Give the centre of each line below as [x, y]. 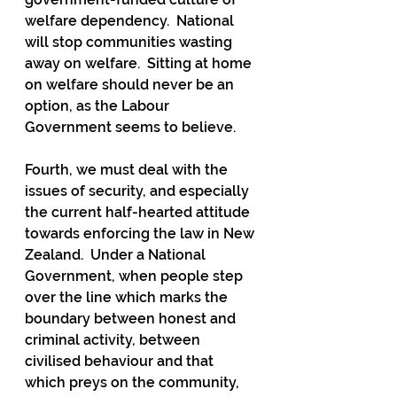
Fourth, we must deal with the [128, 169]
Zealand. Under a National [117, 254]
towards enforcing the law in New [141, 233]
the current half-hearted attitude [139, 212]
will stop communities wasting [130, 42]
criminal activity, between [114, 339]
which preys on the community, [134, 382]
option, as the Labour [99, 105]
